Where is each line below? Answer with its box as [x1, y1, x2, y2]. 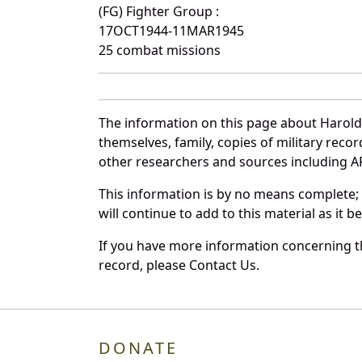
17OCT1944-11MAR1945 [99, 21, 244, 40]
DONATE [99, 336, 178, 359]
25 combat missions [99, 40, 221, 59]
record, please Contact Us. [99, 255, 259, 274]
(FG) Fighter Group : [99, 2, 219, 20]
